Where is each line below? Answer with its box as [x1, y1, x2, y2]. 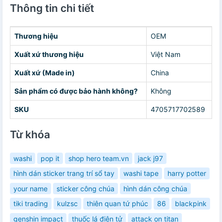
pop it [41, 154, 59, 163]
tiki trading [13, 199, 48, 208]
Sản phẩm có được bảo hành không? [14, 86, 138, 95]
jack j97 [138, 154, 163, 163]
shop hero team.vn [68, 154, 129, 163]
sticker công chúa [56, 184, 114, 193]
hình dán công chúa [123, 184, 187, 193]
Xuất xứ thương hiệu [14, 50, 84, 58]
